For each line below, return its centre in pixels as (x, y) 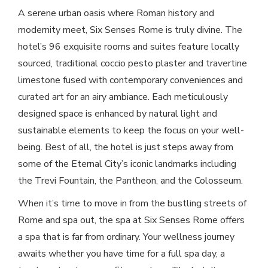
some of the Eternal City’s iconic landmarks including (127, 164)
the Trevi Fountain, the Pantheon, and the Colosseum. (130, 181)
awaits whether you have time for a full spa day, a (121, 254)
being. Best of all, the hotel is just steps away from (126, 147)
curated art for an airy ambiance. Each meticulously (123, 97)
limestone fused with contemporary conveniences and (130, 80)
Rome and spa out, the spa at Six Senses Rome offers (131, 220)
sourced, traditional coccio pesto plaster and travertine (133, 64)
